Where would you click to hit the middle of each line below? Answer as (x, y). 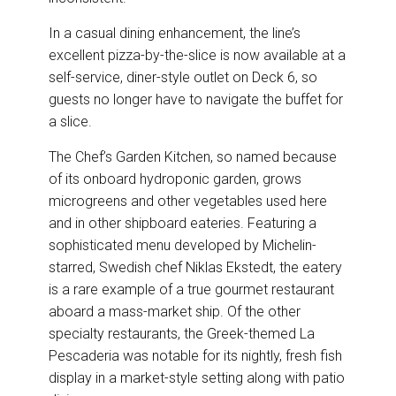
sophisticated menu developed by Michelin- (183, 246)
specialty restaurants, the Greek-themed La (182, 334)
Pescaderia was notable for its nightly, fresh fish (195, 356)
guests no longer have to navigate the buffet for (196, 100)
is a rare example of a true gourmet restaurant (191, 290)
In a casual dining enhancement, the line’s (175, 34)
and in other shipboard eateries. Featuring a (183, 224)
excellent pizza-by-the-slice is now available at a (197, 56)
